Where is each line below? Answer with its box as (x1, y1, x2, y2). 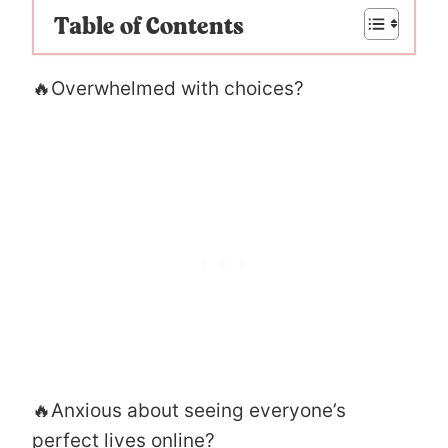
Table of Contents (54, 15, 244, 40)
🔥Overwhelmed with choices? (32, 76, 304, 100)
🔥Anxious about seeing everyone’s (32, 398, 346, 422)
